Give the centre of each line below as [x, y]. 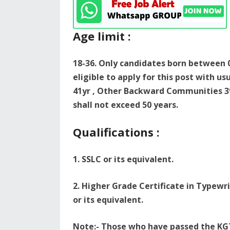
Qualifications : [116, 132]
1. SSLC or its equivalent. [123, 159]
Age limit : [102, 36]
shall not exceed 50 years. [126, 105]
